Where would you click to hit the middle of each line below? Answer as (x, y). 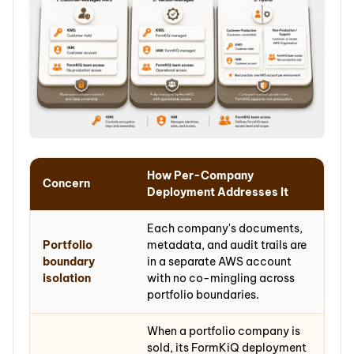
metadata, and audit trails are (227, 245)
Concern (66, 184)
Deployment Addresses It (218, 192)
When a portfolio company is (224, 331)
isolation (67, 279)
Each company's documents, (225, 229)
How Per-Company (200, 176)
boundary (69, 262)
